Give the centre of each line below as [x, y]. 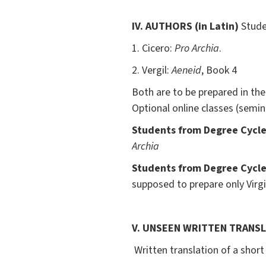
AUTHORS [169, 27]
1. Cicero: [153, 49]
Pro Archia [197, 49]
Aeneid [186, 71]
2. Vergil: [152, 71]
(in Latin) [217, 27]
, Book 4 [219, 71]
